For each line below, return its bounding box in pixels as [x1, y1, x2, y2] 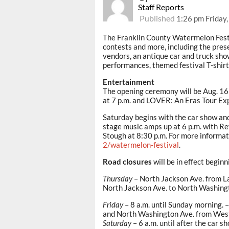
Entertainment [103, 77, 154, 86]
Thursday [103, 173, 132, 183]
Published [138, 13, 177, 23]
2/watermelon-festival [103, 140, 179, 149]
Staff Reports [138, 2, 185, 12]
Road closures [103, 156, 153, 166]
